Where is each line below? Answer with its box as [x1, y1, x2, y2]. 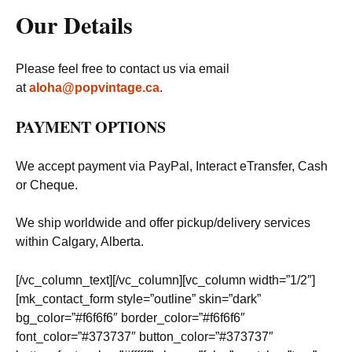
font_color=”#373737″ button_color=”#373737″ [16, 330, 273, 343]
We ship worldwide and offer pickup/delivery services [16, 216, 310, 229]
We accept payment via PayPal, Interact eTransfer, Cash [16, 159, 328, 173]
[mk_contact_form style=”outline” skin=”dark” [16, 292, 261, 306]
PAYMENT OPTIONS [16, 115, 166, 138]
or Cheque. [16, 178, 78, 192]
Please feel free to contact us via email [16, 62, 229, 75]
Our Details [16, 7, 133, 42]
